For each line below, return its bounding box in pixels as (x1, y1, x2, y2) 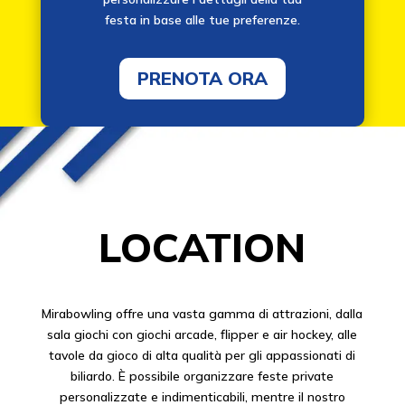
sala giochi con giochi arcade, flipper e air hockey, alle (47, 326, 358, 344)
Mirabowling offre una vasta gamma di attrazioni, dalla (42, 306, 363, 323)
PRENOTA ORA (137, 67, 268, 90)
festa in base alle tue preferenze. (104, 12, 300, 29)
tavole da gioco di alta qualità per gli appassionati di (49, 347, 356, 364)
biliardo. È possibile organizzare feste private (71, 368, 334, 385)
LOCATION (99, 221, 306, 273)
